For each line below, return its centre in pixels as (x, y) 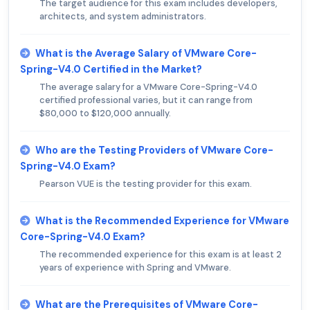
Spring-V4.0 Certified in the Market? (111, 69)
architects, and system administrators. (123, 16)
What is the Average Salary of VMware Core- (146, 53)
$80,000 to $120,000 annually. (105, 113)
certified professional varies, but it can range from (146, 100)
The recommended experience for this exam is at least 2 (161, 254)
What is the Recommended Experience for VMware (162, 220)
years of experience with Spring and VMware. (135, 267)
